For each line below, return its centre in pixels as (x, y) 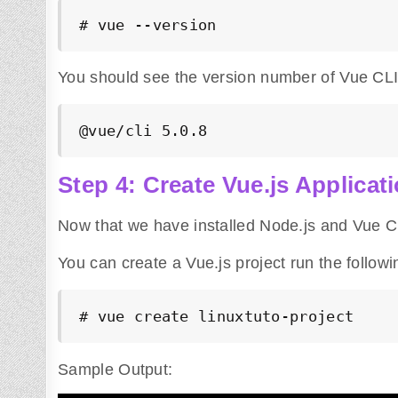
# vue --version (148, 24)
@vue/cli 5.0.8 (143, 131)
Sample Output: (115, 369)
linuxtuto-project (271, 317)
